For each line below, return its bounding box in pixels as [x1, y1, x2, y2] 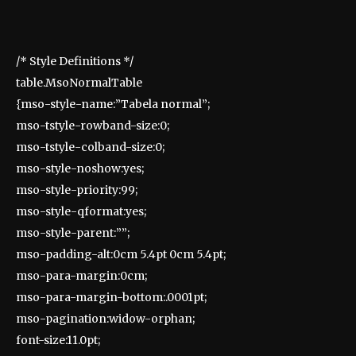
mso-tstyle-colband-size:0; [16, 140, 164, 154]
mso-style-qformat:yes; [16, 204, 146, 219]
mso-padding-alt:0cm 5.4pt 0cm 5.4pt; [16, 247, 226, 261]
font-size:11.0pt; [16, 333, 100, 347]
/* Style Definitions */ [16, 54, 133, 68]
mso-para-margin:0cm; [16, 269, 147, 283]
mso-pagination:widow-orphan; [16, 311, 195, 326]
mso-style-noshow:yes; [16, 161, 144, 176]
